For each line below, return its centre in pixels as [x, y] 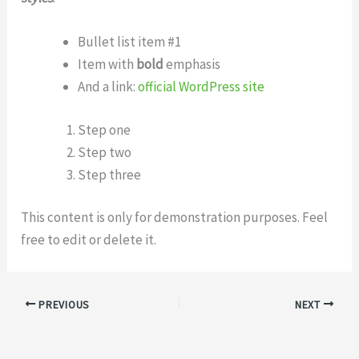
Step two [105, 152]
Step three [110, 174]
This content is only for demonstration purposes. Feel [175, 218]
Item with [107, 65]
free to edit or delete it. [89, 240]
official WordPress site [202, 87]
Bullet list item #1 [130, 42]
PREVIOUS [63, 305]
